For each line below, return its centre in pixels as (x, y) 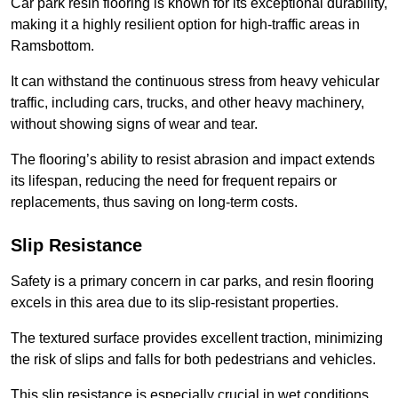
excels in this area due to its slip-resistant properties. (175, 303)
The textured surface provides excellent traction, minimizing (197, 338)
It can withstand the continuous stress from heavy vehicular (195, 82)
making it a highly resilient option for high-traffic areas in (185, 25)
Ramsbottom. (52, 46)
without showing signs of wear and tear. (134, 124)
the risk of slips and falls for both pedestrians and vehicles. (193, 360)
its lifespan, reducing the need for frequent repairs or (174, 181)
